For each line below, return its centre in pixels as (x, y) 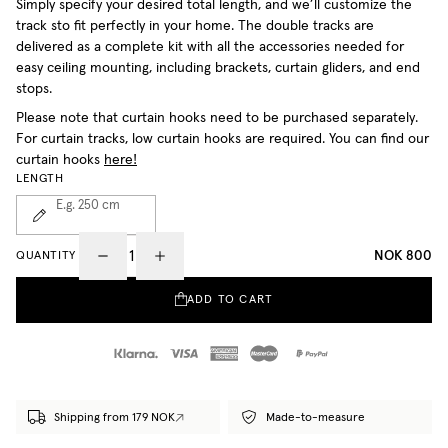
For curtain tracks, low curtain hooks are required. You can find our (222, 139)
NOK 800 (403, 255)
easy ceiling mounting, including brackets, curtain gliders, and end (218, 68)
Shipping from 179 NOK (114, 417)
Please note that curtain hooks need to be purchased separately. (217, 118)
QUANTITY (46, 256)
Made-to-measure (315, 417)
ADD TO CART (230, 300)
